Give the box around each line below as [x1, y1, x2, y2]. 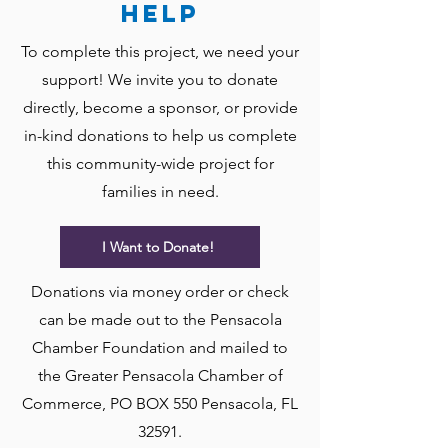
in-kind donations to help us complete [23, 126, 297, 145]
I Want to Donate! [102, 238, 214, 256]
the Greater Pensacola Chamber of [37, 366, 283, 385]
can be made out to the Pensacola [38, 310, 282, 329]
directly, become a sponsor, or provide [22, 98, 298, 117]
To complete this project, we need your [21, 42, 299, 61]
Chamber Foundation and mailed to [32, 338, 288, 357]
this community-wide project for [46, 154, 274, 173]
